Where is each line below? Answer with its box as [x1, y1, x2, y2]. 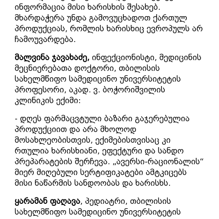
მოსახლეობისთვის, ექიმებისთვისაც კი [15, 135, 171, 145]
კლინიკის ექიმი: [15, 96, 81, 105]
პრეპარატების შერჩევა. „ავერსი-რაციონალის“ [15, 157, 204, 166]
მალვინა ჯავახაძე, [15, 53, 92, 62]
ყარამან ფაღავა [15, 197, 80, 206]
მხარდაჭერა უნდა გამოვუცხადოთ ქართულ [15, 13, 187, 22]
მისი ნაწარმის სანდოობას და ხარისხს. [15, 178, 171, 188]
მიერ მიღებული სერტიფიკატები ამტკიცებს [15, 168, 187, 177]
